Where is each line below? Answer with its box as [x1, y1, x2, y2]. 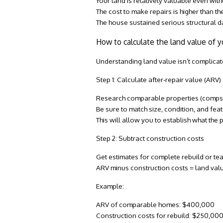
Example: [96, 182, 124, 191]
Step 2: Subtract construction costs [96, 134, 205, 143]
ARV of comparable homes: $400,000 [96, 200, 215, 209]
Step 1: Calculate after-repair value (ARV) [96, 75, 222, 84]
